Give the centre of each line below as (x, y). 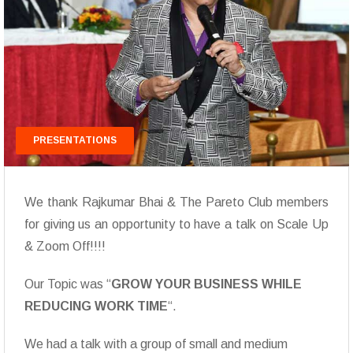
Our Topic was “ (68, 284)
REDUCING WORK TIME (96, 306)
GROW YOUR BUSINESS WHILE (206, 284)
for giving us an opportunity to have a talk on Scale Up (176, 224)
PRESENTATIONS (75, 140)
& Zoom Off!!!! (65, 246)
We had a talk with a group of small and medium (156, 344)
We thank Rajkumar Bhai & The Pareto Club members (176, 202)
